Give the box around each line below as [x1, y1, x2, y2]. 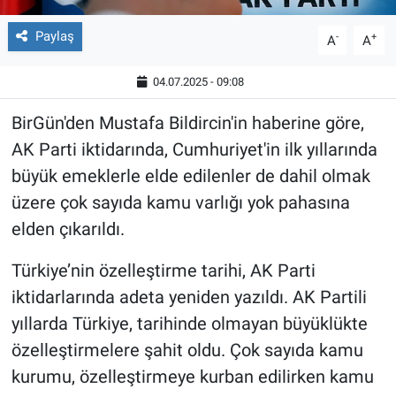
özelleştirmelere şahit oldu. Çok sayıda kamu [11, 339, 363, 362]
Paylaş [34, 28, 74, 45]
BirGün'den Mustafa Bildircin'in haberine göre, [11, 112, 364, 134]
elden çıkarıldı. [11, 218, 125, 240]
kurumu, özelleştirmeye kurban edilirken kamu [11, 366, 374, 388]
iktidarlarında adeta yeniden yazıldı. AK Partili [11, 286, 367, 308]
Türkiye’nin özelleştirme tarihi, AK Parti [11, 260, 316, 282]
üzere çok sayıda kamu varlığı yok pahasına [11, 192, 350, 214]
